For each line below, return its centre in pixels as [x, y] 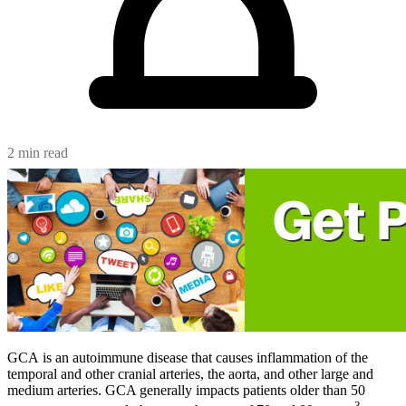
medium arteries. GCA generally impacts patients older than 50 [186, 391]
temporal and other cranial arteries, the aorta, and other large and [190, 374]
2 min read [38, 153]
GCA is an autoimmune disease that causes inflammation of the [188, 358]
